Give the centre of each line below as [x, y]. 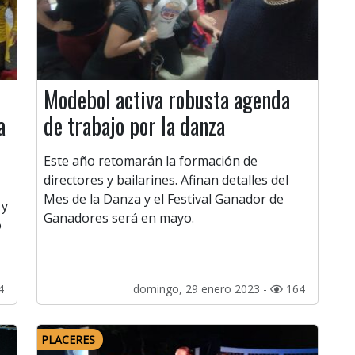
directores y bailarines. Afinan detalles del [166, 180]
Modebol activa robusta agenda [167, 100]
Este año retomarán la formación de [151, 161]
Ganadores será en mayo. [119, 218]
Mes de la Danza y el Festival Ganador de [164, 199]
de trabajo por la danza [134, 126]
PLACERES [68, 340]
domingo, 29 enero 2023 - [202, 289]
